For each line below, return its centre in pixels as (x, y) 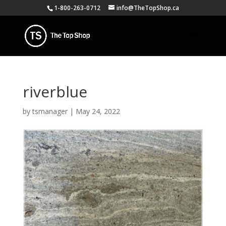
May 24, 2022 (98, 111)
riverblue (55, 92)
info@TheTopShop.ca (148, 8)
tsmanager (50, 111)
